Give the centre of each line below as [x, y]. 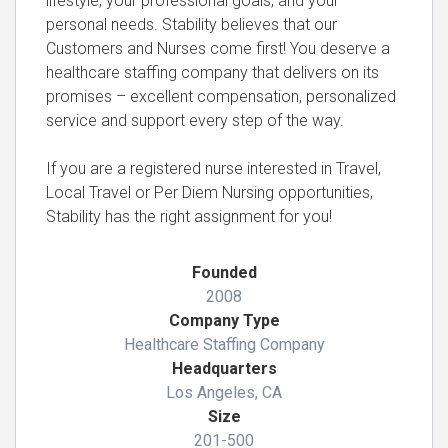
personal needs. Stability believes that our [191, 24]
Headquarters [224, 368]
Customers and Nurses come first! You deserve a [218, 48]
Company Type [224, 320]
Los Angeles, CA [224, 392]
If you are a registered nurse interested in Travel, [213, 168]
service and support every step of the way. [195, 120]
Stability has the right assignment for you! [189, 216]
